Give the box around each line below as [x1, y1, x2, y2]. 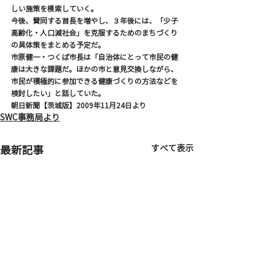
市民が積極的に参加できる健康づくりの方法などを [11, 77, 178, 85]
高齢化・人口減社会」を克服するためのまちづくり [11, 29, 178, 36]
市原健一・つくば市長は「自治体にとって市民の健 [11, 53, 178, 60]
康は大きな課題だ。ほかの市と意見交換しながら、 [11, 65, 178, 73]
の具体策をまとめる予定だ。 [11, 41, 105, 48]
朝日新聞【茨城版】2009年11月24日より [11, 102, 146, 109]
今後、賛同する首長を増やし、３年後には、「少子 [11, 17, 178, 24]
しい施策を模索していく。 [11, 5, 98, 12]
